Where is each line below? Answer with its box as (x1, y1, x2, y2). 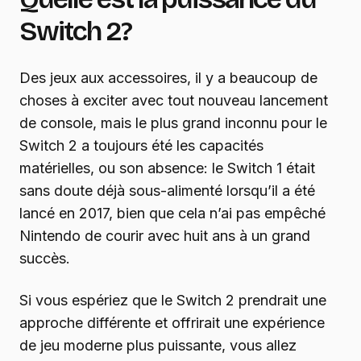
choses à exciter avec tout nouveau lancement (19, 92, 328, 110)
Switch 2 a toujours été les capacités (19, 137, 263, 155)
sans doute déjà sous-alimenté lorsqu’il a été (19, 182, 315, 200)
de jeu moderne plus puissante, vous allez (19, 337, 297, 355)
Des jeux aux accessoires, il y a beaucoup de (19, 69, 317, 87)
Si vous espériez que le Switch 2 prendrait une (19, 292, 326, 309)
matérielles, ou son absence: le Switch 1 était (19, 160, 315, 177)
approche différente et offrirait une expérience (19, 314, 325, 332)
